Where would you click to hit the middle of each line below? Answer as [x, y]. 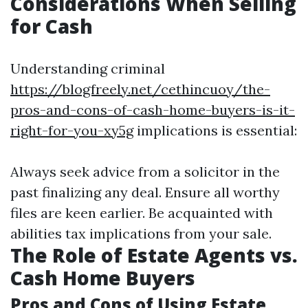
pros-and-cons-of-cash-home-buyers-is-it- [153, 110]
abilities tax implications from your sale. [141, 233]
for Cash [52, 26]
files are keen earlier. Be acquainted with [142, 213]
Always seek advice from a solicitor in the [145, 172]
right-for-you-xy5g [72, 130]
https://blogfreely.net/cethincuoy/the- [140, 89]
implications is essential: [215, 130]
